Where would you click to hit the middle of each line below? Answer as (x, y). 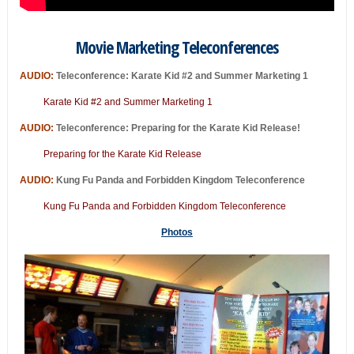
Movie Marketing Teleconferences (177, 47)
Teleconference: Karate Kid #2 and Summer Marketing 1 (181, 75)
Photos (177, 232)
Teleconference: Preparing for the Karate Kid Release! (178, 128)
